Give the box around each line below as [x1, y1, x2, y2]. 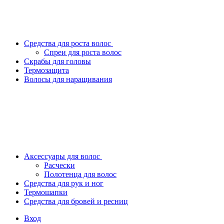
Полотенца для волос [44, 170, 116, 178]
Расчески [44, 161, 75, 169]
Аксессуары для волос [24, 152, 102, 160]
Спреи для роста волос [44, 48, 121, 56]
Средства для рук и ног [24, 179, 103, 187]
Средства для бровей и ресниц [24, 197, 128, 205]
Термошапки [24, 188, 67, 196]
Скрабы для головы [24, 57, 91, 65]
